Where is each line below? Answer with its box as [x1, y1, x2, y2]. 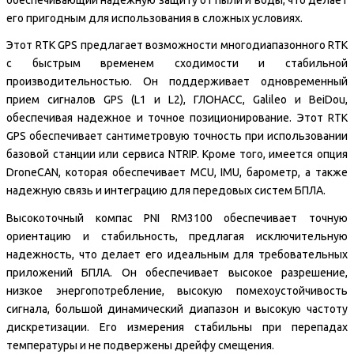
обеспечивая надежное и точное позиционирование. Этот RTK [6, 111, 348, 124]
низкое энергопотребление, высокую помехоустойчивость [6, 284, 348, 297]
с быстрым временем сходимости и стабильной [6, 57, 348, 70]
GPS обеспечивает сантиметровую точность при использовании [6, 130, 348, 142]
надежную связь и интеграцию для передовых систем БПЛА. [6, 184, 326, 197]
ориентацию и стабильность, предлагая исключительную [6, 229, 348, 243]
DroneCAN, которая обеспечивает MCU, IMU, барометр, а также [6, 166, 348, 179]
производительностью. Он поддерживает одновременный [6, 75, 348, 88]
